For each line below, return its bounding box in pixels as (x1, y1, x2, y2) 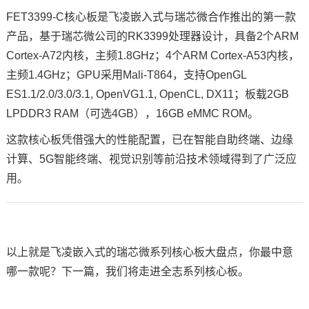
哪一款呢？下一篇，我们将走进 (6, 265, 161, 277)
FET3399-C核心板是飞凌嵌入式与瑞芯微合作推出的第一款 (6, 10, 296, 23)
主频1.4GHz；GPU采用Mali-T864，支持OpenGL (6, 68, 246, 81)
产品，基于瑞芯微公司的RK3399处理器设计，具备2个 (6, 30, 274, 42)
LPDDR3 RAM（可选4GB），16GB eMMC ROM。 (6, 107, 259, 119)
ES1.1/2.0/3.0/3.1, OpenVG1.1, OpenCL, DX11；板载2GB (6, 88, 289, 100)
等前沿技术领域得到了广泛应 (152, 152, 297, 165)
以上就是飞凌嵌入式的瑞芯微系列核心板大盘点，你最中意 (6, 246, 293, 258)
